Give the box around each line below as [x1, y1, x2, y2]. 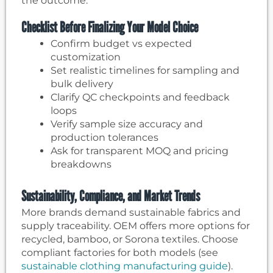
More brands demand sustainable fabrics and [21, 207, 241, 219]
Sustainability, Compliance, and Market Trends [21, 187, 200, 205]
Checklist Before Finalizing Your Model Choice [21, 18, 198, 37]
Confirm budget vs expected [51, 38, 192, 50]
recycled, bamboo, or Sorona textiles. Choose [21, 233, 238, 246]
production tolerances [51, 132, 158, 144]
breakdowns [51, 158, 112, 171]
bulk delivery [51, 78, 113, 90]
